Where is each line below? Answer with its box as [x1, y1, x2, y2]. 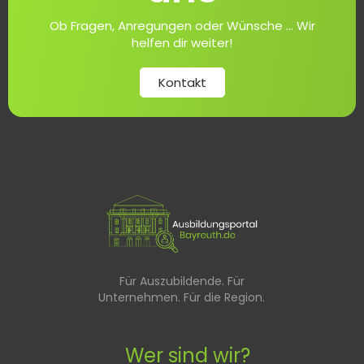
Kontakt [158, 73, 206, 91]
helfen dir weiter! [132, 33, 232, 51]
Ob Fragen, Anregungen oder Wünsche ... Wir [49, 16, 315, 34]
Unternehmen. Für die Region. [98, 288, 266, 305]
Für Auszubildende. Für [119, 272, 245, 289]
